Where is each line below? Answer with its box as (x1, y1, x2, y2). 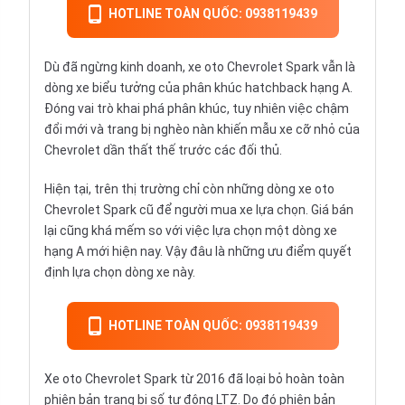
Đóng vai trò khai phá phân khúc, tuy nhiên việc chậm (44, 101, 349, 117)
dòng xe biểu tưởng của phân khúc (44, 80, 245, 96)
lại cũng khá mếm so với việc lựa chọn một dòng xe (44, 223, 337, 239)
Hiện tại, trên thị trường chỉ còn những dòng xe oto (44, 182, 334, 197)
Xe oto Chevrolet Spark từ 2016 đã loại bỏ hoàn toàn (44, 372, 344, 387)
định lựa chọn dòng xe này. (44, 265, 195, 280)
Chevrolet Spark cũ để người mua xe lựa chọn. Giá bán (44, 202, 353, 218)
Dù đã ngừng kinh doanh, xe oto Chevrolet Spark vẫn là (44, 60, 355, 75)
